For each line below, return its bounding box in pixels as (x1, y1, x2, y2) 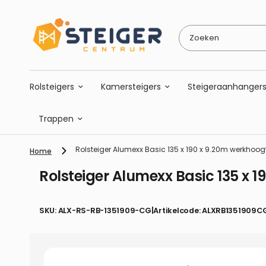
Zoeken (178, 23, 209, 34)
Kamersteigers (101, 81, 161, 93)
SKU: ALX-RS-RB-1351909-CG (39, 205, 151, 216)
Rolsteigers (30, 81, 74, 93)
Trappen (39, 113, 74, 125)
